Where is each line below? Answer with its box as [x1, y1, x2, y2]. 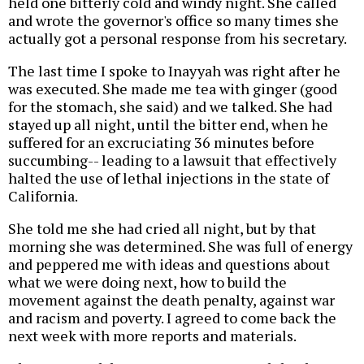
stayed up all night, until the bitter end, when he [8, 115, 328, 135]
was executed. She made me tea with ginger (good [8, 79, 337, 99]
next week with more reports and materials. [8, 326, 297, 346]
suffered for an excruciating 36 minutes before [8, 132, 314, 153]
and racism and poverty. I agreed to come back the [8, 308, 336, 328]
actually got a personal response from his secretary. [8, 28, 347, 49]
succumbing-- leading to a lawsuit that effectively [8, 150, 336, 171]
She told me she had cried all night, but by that [8, 219, 316, 239]
